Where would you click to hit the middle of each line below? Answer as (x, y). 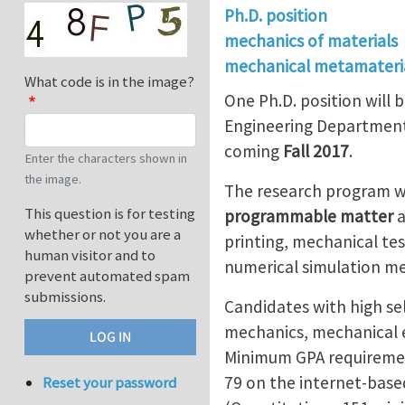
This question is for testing (110, 214)
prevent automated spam (107, 276)
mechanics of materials (311, 41)
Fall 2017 (316, 151)
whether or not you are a (103, 235)
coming (254, 151)
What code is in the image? (109, 82)
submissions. (65, 297)
